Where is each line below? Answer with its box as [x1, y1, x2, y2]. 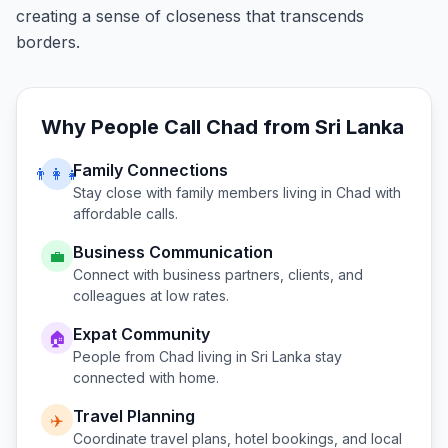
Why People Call [41, 115, 206, 139]
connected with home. [73, 369, 219, 386]
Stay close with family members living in [73, 184, 336, 201]
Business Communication [73, 242, 273, 262]
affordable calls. [73, 205, 178, 222]
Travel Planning [73, 406, 195, 426]
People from [73, 348, 159, 365]
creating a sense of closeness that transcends [16, 6, 364, 26]
